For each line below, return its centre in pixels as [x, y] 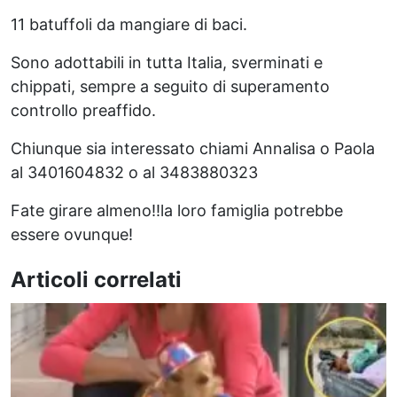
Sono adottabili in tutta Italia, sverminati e [167, 62]
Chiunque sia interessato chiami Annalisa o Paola [193, 148]
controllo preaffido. [83, 110]
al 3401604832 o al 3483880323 [134, 172]
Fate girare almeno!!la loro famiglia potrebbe [177, 210]
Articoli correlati [96, 280]
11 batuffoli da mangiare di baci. [129, 24]
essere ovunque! [72, 234]
